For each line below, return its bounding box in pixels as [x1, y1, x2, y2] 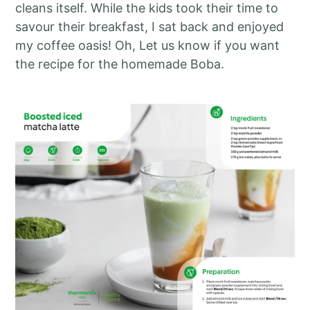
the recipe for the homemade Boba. [15, 56, 225, 71]
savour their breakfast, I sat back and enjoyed [15, 19, 284, 34]
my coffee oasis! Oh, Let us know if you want [15, 37, 280, 53]
